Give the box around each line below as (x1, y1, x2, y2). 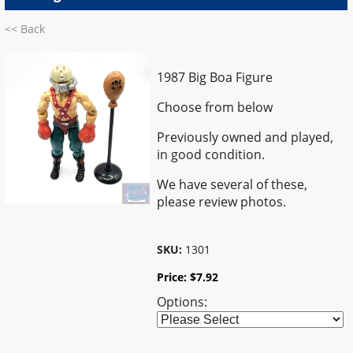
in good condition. (157, 145, 266, 163)
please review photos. (157, 192, 287, 210)
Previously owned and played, (157, 128, 334, 146)
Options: (157, 292, 208, 310)
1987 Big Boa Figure (157, 68, 273, 86)
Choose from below (157, 98, 273, 116)
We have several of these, (157, 175, 308, 193)
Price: (157, 269, 191, 284)
